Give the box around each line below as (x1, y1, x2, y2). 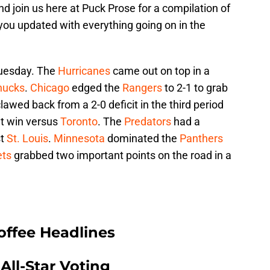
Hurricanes (58, 64, 110, 78)
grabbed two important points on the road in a (11, 149, 231, 162)
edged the (69, 81, 122, 95)
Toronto (60, 115, 98, 128)
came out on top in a (110, 64, 210, 78)
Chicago (30, 81, 69, 95)
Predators (124, 115, 171, 128)
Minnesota (54, 132, 105, 145)
